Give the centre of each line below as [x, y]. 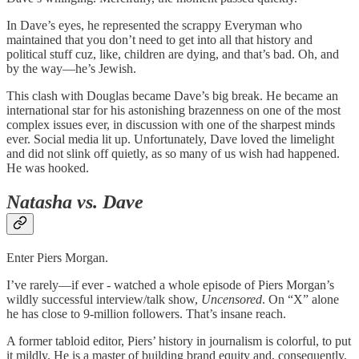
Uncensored [232, 300]
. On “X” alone [301, 300]
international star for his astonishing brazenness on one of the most [173, 111]
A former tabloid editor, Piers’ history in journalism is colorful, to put [179, 341]
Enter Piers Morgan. [57, 258]
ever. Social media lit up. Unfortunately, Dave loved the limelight [170, 139]
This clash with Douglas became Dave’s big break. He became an [172, 96]
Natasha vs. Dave [75, 202]
